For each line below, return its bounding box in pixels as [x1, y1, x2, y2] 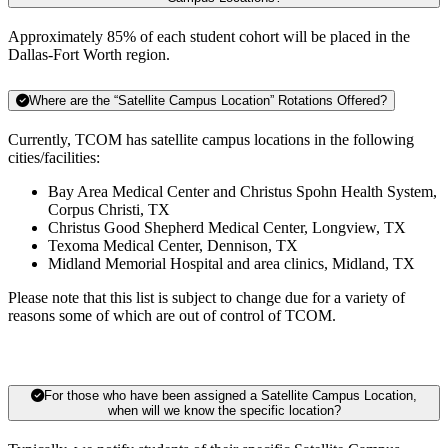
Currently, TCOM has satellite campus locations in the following [8, 130, 414, 148]
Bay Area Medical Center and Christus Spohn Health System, [48, 182, 437, 200]
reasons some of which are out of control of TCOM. [8, 306, 336, 324]
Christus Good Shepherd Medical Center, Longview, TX [48, 218, 406, 236]
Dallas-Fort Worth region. [8, 46, 170, 64]
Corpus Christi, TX [48, 200, 170, 218]
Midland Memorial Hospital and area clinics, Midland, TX [48, 254, 415, 272]
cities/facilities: [8, 148, 100, 166]
